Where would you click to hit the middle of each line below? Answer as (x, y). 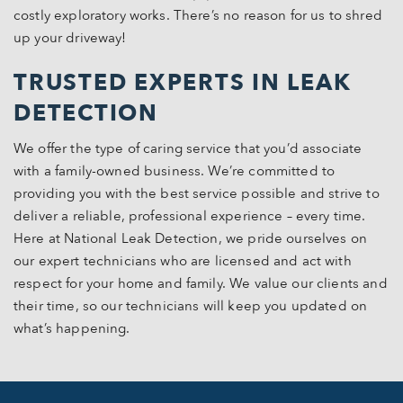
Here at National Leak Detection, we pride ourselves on (191, 238)
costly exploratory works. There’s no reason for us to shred (198, 15)
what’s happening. (72, 328)
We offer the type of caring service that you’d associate (188, 148)
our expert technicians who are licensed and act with (183, 261)
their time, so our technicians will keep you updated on (191, 306)
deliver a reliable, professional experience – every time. (190, 216)
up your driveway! (70, 38)
